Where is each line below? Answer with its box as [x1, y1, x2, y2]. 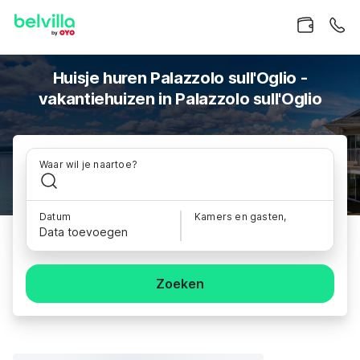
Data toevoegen [39, 225, 128, 239]
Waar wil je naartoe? [39, 158, 137, 170]
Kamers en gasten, [194, 211, 287, 223]
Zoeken [156, 276, 204, 292]
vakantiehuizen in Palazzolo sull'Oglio [38, 89, 322, 108]
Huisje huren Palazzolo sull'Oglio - [52, 68, 308, 88]
